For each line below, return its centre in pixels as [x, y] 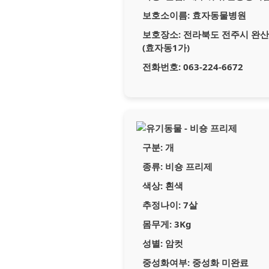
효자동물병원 [218, 15]
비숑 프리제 [188, 166]
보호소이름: [166, 15]
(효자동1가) [166, 47]
